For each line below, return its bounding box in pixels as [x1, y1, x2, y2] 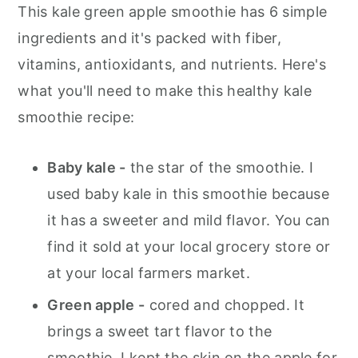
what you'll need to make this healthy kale [18, 82, 312, 99]
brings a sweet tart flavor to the [47, 323, 272, 340]
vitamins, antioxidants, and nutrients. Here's [18, 56, 326, 73]
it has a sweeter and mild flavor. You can [47, 212, 331, 229]
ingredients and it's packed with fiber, [18, 30, 282, 46]
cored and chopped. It [145, 296, 304, 313]
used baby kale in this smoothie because [47, 185, 330, 202]
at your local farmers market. [47, 265, 251, 281]
